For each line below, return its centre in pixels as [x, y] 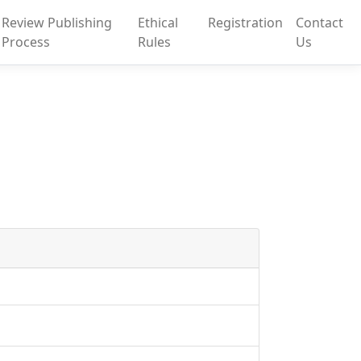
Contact [319, 23]
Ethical [158, 23]
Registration [245, 23]
